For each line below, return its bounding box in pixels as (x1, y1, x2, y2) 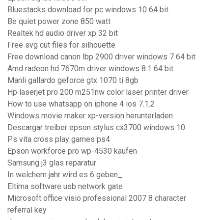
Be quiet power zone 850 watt (7, 17, 110, 27)
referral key (7, 205, 47, 215)
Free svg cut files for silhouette (7, 40, 115, 50)
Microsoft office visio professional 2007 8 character (7, 193, 186, 203)
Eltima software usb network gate (7, 182, 123, 192)
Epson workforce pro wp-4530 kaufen (7, 146, 137, 156)
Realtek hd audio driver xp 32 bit (7, 28, 118, 38)
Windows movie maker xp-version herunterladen (7, 111, 173, 121)
